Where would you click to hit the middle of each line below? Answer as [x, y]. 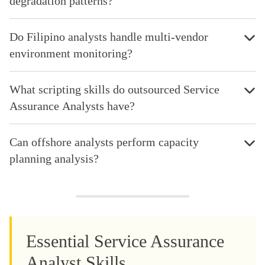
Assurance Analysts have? [72, 106]
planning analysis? [54, 158]
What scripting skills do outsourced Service [114, 89]
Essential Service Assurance [125, 241]
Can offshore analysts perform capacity [104, 142]
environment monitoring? [71, 53]
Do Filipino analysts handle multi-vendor [109, 36]
